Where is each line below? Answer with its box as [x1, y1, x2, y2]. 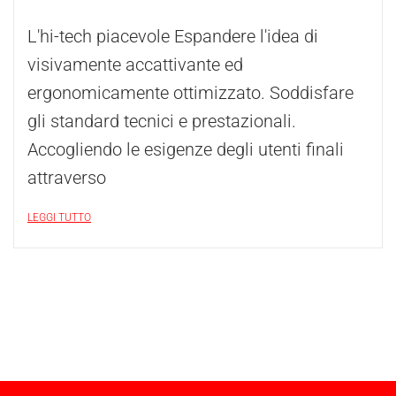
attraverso [27, 167, 106, 188]
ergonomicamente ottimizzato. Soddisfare [27, 82, 354, 103]
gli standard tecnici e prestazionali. [27, 110, 296, 132]
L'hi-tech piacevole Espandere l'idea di [27, 26, 318, 47]
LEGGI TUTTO [27, 211, 91, 224]
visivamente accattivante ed [27, 54, 243, 75]
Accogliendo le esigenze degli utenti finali [27, 139, 344, 160]
